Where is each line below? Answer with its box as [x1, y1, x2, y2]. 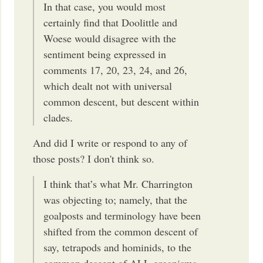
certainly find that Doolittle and [43, 15, 178, 29]
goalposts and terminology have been [43, 208, 201, 222]
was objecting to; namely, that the [43, 192, 188, 207]
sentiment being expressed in [43, 46, 167, 61]
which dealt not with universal [43, 78, 173, 93]
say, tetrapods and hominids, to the [43, 240, 192, 254]
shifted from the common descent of [43, 224, 198, 238]
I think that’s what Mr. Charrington [43, 176, 193, 191]
